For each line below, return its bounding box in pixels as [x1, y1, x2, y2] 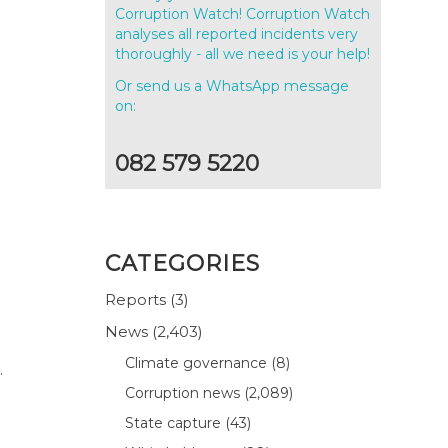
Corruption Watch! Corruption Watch [115, 4, 371, 23]
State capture [125, 413, 222, 432]
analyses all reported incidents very [115, 24, 359, 43]
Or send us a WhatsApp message [115, 76, 350, 95]
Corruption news [125, 383, 241, 402]
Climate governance [125, 353, 268, 372]
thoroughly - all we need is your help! [115, 44, 371, 63]
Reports [105, 289, 167, 309]
